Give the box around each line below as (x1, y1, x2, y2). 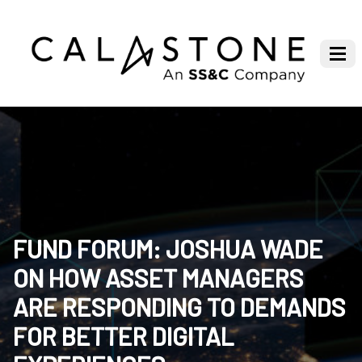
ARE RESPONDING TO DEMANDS (13, 293, 346, 322)
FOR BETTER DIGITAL (13, 322, 234, 351)
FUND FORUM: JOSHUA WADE (13, 234, 323, 264)
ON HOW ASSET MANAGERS (13, 263, 304, 293)
